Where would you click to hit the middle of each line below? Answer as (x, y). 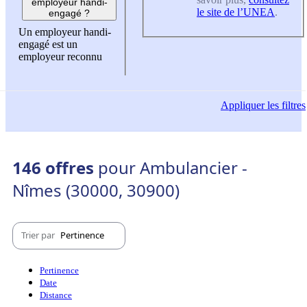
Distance (56, 295)
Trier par (39, 235)
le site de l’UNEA (236, 12)
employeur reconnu (60, 57)
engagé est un (48, 45)
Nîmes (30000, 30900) (96, 190)
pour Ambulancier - (173, 167)
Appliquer (243, 105)
